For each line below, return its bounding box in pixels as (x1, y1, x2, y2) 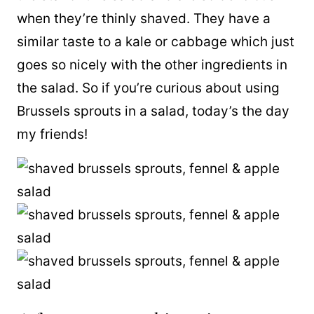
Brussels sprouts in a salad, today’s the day (17, 103, 289, 119)
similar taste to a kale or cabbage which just (17, 34, 294, 50)
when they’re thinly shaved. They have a (17, 11, 271, 27)
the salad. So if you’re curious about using (17, 80, 280, 96)
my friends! (17, 126, 88, 142)
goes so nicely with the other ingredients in (17, 57, 287, 73)
